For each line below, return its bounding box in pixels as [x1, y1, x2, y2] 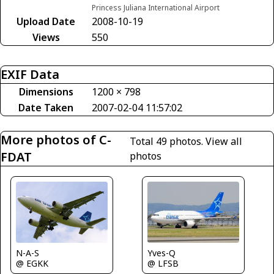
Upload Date [17, 14, 75, 28]
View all [206, 134, 243, 148]
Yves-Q [147, 246, 176, 259]
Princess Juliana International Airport [92, 2, 220, 13]
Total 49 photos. [130, 134, 206, 148]
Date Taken [18, 100, 73, 114]
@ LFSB [147, 257, 179, 269]
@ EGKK [16, 257, 48, 270]
